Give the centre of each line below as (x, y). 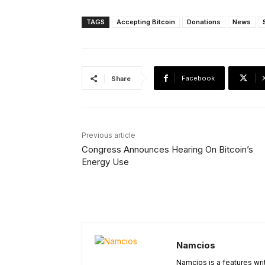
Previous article (109, 135)
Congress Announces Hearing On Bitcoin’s (167, 150)
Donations (204, 22)
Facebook (198, 78)
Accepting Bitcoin (146, 22)
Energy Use (105, 162)
